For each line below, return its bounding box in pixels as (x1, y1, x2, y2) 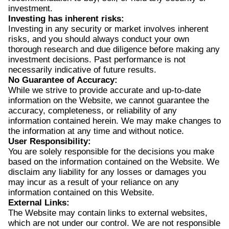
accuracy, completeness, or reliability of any (8, 106, 177, 116)
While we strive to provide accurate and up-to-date (8, 85, 201, 95)
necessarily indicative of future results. (8, 65, 156, 75)
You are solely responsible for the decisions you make (8, 147, 214, 156)
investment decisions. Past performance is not (8, 55, 186, 64)
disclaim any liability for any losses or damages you (8, 167, 206, 177)
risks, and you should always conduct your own (8, 34, 189, 44)
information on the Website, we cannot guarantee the (8, 96, 209, 105)
